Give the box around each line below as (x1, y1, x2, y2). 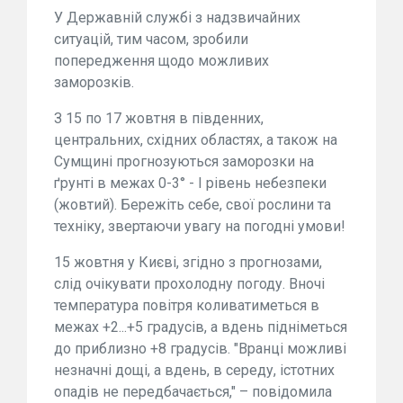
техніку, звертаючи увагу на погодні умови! (54, 217, 345, 235)
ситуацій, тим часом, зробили (54, 30, 248, 48)
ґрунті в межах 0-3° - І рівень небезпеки (54, 174, 327, 192)
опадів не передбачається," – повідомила (54, 382, 332, 400)
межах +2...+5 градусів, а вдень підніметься (54, 318, 347, 336)
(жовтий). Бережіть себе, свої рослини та (54, 195, 331, 213)
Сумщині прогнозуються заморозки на (54, 152, 314, 170)
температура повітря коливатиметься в (54, 296, 319, 314)
